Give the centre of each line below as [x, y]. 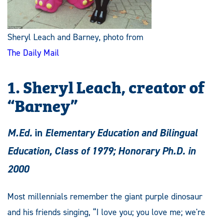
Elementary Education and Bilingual [121, 133]
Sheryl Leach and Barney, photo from [75, 37]
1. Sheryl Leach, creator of [106, 86]
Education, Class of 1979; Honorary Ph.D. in [101, 151]
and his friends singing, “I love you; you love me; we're [106, 212]
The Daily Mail [33, 53]
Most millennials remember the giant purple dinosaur [105, 196]
